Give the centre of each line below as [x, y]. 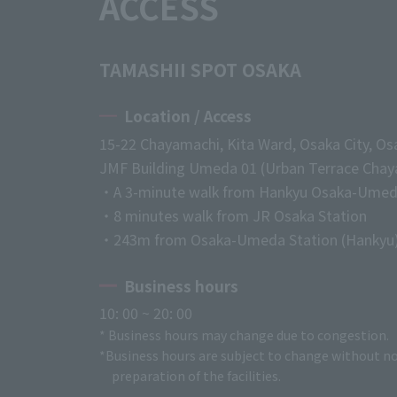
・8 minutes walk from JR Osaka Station [233, 215]
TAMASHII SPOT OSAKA [200, 70]
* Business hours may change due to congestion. [244, 335]
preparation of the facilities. [197, 376]
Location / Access [188, 116]
